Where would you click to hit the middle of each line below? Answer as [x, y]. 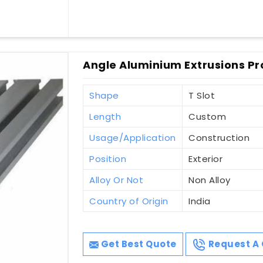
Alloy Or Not [117, 180]
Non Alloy [210, 180]
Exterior [206, 159]
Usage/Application [133, 137]
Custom [208, 116]
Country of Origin [129, 201]
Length [105, 116]
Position [108, 159]
